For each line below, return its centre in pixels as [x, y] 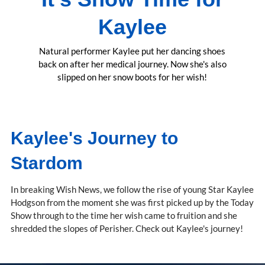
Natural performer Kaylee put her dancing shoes [132, 51]
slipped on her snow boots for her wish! [132, 77]
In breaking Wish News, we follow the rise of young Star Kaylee [132, 190]
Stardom [47, 163]
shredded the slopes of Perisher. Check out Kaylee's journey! [127, 229]
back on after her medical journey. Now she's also [132, 64]
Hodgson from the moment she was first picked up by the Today [132, 203]
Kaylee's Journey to [94, 138]
